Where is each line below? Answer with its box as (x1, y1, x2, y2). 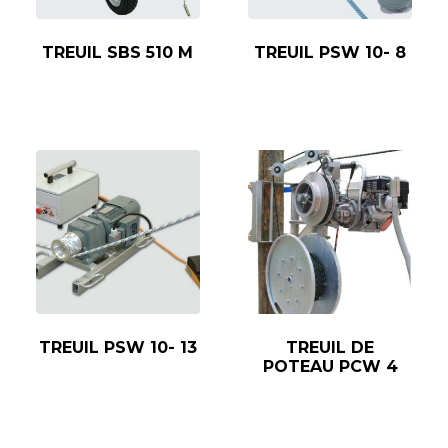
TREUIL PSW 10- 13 (38, 337, 197, 357)
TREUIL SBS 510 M (42, 42, 194, 62)
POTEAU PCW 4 (262, 356, 398, 376)
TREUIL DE (286, 337, 375, 357)
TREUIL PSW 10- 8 (254, 42, 407, 62)
